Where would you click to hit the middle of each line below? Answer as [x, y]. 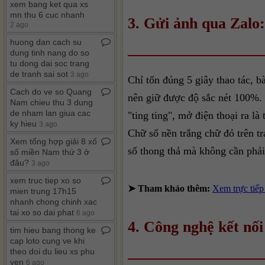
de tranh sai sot [40, 74]
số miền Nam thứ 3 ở [50, 152]
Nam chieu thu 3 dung [51, 102]
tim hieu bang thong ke [53, 230]
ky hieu [25, 124]
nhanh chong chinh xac [54, 202]
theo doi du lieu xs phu [52, 251]
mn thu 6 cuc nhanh [47, 15]
